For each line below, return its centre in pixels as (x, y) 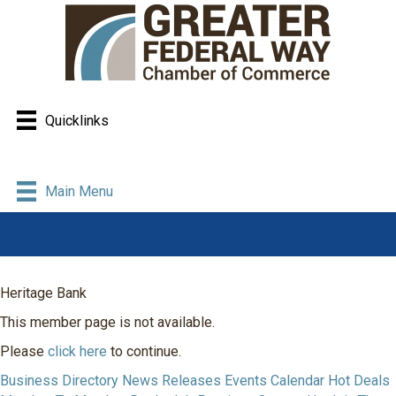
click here (77, 351)
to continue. (144, 351)
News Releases (171, 380)
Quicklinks (77, 120)
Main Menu (80, 192)
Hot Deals (359, 380)
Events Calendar (274, 380)
